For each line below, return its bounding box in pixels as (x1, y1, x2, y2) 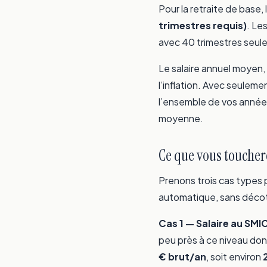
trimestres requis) (159, 19, 247, 32)
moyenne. (159, 112, 203, 125)
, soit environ (206, 250, 263, 263)
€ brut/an (159, 250, 206, 263)
